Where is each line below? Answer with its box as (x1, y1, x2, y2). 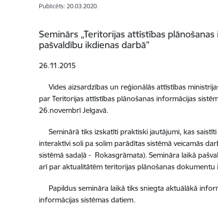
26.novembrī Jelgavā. (38, 106, 109, 115)
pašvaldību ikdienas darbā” (38, 39, 149, 51)
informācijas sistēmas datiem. (38, 195, 135, 204)
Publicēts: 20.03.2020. (38, 2, 98, 10)
